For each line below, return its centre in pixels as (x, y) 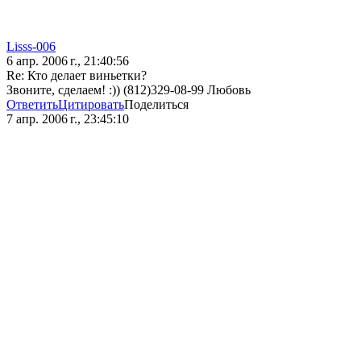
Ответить (32, 105)
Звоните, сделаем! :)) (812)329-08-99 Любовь (129, 90)
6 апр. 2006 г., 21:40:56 (68, 61)
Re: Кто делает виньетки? (77, 76)
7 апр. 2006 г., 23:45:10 (68, 119)
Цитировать (91, 105)
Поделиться (156, 105)
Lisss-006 (31, 47)
